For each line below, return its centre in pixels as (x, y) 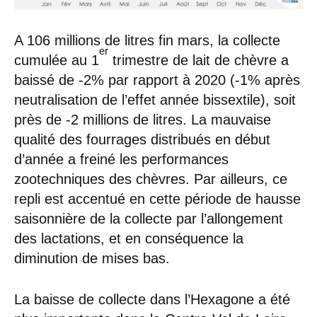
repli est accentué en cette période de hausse (157, 199)
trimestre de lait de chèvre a (198, 60)
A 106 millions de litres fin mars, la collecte (147, 41)
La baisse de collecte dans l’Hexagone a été (152, 300)
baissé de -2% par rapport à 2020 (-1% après (157, 80)
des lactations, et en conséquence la (129, 239)
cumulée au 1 (57, 60)
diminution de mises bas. (92, 259)
